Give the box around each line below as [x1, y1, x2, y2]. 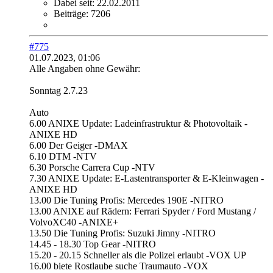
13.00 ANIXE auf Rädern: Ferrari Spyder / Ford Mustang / [29, 206, 256, 217]
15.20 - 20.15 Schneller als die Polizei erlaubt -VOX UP [29, 250, 246, 261]
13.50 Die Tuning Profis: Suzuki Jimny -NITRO [29, 228, 216, 239]
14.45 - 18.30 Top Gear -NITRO [29, 239, 156, 250]
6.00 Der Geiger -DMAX [29, 140, 128, 151]
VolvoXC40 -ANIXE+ [29, 217, 118, 228]
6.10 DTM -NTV [29, 151, 97, 162]
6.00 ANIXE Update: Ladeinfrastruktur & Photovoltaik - [29, 118, 247, 129]
